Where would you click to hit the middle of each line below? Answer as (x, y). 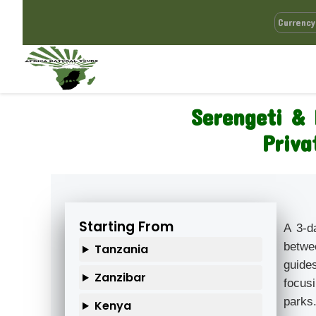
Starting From (126, 227)
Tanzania (121, 250)
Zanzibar (120, 278)
